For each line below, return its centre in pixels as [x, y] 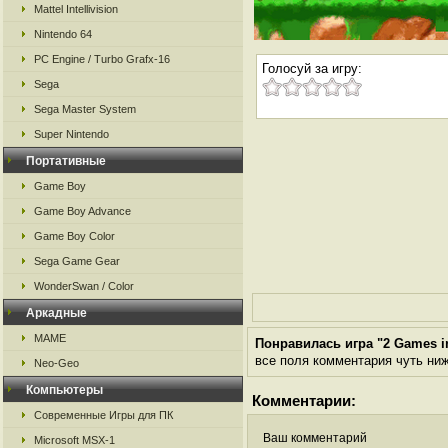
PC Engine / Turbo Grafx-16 [102, 59]
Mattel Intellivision [76, 9]
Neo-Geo [56, 363]
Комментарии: [304, 400]
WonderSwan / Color [84, 286]
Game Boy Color [74, 236]
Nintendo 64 [63, 34]
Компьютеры [64, 390]
